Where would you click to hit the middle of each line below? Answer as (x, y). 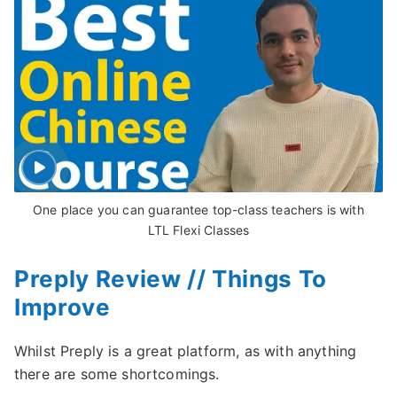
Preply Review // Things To (171, 279)
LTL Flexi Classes (198, 230)
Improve (62, 307)
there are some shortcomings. (117, 374)
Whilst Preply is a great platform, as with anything (186, 351)
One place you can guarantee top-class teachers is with (198, 210)
